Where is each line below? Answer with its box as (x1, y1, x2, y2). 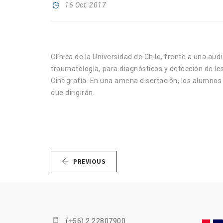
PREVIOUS (73, 157, 106, 166)
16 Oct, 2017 (65, 1, 107, 9)
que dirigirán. (51, 89, 95, 97)
